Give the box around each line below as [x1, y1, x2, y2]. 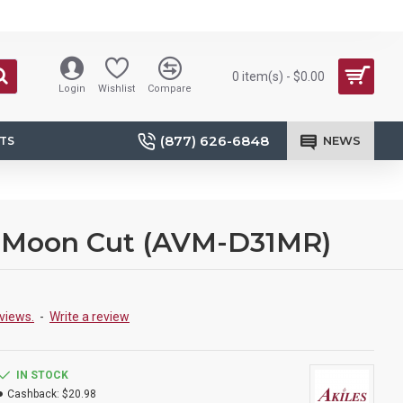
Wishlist [98, 83, 135, 94]
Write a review [49, 309, 130, 324]
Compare [148, 83, 192, 94]
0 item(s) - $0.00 [232, 68, 325, 84]
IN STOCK [16, 369, 68, 381]
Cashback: [7, 388, 59, 400]
